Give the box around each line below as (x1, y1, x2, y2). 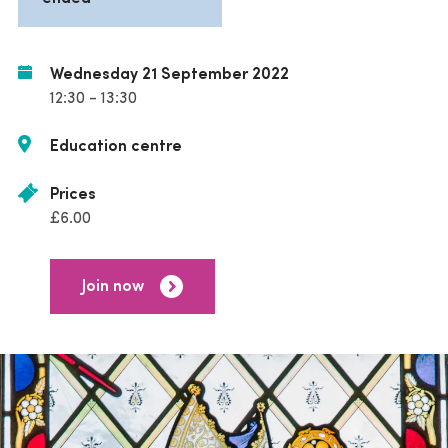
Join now (82, 278, 144, 295)
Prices (50, 187, 96, 203)
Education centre (50, 139, 182, 155)
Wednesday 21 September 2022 (50, 67, 289, 83)
